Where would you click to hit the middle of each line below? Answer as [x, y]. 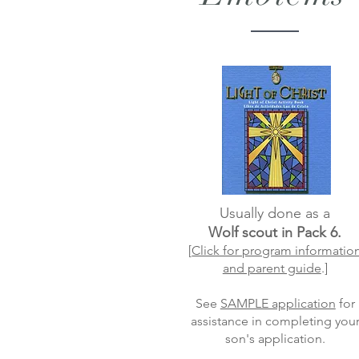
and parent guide [272, 268]
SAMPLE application [278, 303]
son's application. [275, 339]
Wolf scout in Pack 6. [275, 232]
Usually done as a [275, 213]
